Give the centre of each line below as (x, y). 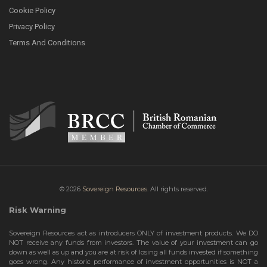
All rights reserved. (178, 189)
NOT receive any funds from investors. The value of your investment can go (133, 242)
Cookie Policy (32, 10)
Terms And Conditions (47, 42)
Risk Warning (38, 209)
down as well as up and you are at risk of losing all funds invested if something (133, 252)
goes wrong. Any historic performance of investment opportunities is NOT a (133, 261)
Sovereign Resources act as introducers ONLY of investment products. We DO (133, 233)
